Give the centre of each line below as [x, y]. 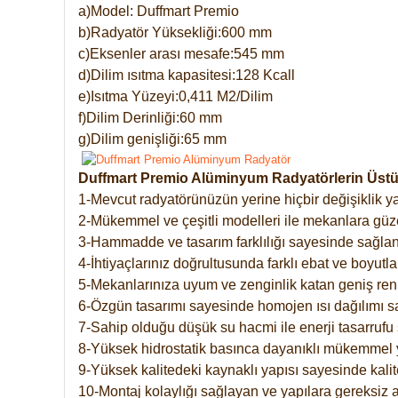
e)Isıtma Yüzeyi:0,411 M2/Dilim [175, 96]
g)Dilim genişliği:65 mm [152, 139]
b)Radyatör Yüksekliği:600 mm [175, 32]
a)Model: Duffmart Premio [159, 11]
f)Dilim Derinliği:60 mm [150, 117]
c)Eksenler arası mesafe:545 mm [181, 53]
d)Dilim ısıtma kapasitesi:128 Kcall [187, 75]
